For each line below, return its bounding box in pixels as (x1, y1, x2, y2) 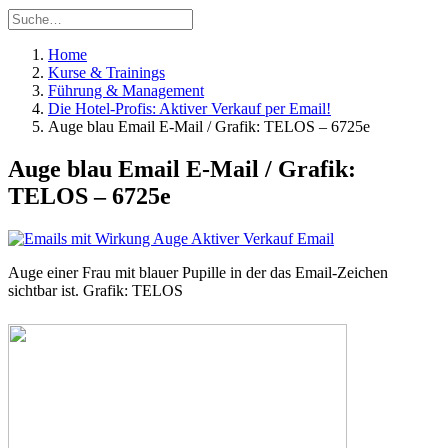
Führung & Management (48, 82, 204, 99)
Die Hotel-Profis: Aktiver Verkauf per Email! (48, 100, 331, 117)
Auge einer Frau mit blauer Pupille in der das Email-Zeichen (8, 263, 388, 281)
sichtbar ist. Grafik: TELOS (8, 281, 183, 299)
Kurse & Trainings (48, 64, 165, 81)
